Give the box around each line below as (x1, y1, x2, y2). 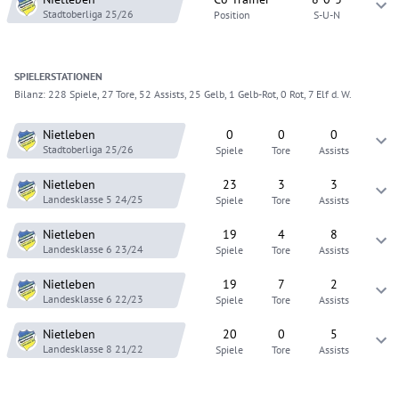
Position (213, 7, 250, 21)
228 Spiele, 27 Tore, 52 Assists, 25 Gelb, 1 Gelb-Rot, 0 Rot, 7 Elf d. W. (48, 87, 352, 101)
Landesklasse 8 (43, 341, 112, 355)
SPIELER (14, 69, 51, 83)
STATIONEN (51, 69, 102, 83)
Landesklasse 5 (43, 191, 112, 206)
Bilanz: (14, 87, 48, 101)
